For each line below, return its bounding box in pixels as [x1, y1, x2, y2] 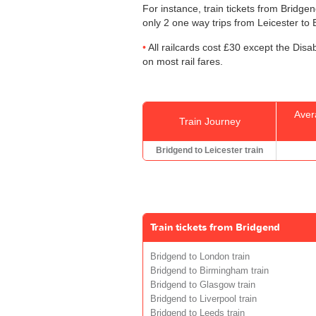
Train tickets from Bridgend [150, 221, 280, 235]
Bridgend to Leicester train [156, 145, 263, 156]
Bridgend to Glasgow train [150, 280, 255, 291]
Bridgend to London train [150, 252, 250, 262]
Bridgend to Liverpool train [150, 294, 257, 305]
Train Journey [178, 116, 241, 128]
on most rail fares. [142, 56, 223, 68]
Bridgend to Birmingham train [150, 266, 269, 276]
